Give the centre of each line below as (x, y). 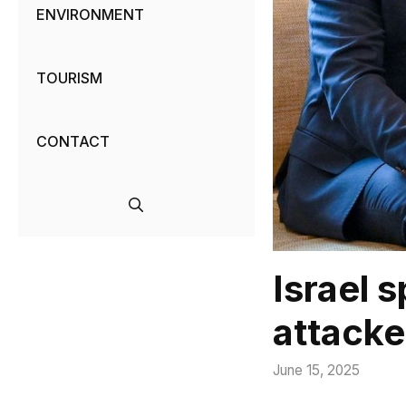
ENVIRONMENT (90, 15)
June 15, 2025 (316, 371)
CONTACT (73, 142)
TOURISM (69, 78)
